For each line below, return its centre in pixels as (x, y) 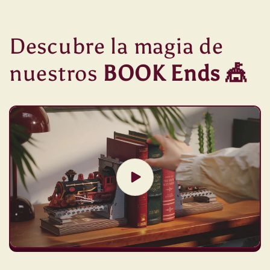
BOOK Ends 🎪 (175, 74)
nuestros (56, 74)
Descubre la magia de (116, 47)
